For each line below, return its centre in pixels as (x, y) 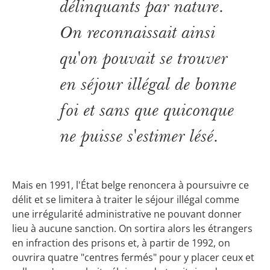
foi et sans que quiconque (147, 110)
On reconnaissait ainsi (138, 32)
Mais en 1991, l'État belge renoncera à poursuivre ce (130, 185)
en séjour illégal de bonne (149, 84)
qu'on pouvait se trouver (144, 58)
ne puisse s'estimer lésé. (140, 136)
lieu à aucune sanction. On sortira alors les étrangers (132, 228)
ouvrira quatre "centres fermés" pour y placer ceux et (133, 257)
